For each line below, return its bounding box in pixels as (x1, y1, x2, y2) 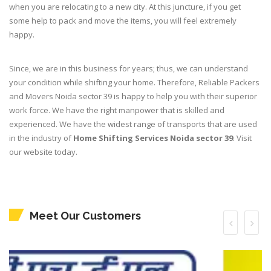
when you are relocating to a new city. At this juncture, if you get (9, 1, 241, 13)
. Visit (233, 132, 252, 144)
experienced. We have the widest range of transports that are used (9, 119, 257, 130)
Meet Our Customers (30, 209, 141, 223)
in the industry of (9, 132, 73, 144)
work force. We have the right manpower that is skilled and (9, 105, 224, 116)
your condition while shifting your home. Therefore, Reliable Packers (9, 77, 260, 88)
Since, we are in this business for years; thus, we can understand (9, 63, 248, 74)
